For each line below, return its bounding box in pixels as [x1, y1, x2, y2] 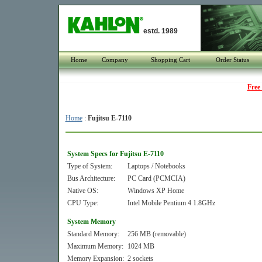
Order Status [215, 56, 249, 63]
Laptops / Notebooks [127, 162, 185, 170]
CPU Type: [67, 199, 98, 207]
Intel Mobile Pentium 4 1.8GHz [127, 199, 215, 207]
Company [102, 56, 128, 63]
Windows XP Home [127, 187, 184, 195]
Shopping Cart [151, 56, 190, 63]
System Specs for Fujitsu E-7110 [67, 150, 164, 158]
